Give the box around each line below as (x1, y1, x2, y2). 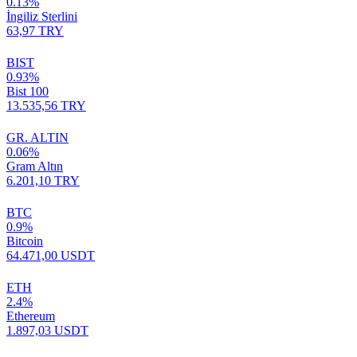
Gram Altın (6, 159, 63, 173)
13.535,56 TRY (6, 99, 86, 112)
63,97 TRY (6, 24, 64, 37)
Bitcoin (6, 234, 43, 248)
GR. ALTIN (6, 131, 69, 144)
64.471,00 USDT (6, 249, 95, 262)
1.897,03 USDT (6, 324, 88, 337)
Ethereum (6, 309, 55, 323)
